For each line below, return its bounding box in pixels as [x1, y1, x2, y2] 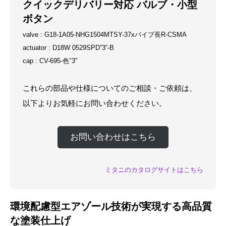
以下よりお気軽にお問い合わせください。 [23, 98, 166, 107]
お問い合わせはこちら [70, 132, 156, 142]
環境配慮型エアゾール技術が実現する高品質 [10, 201, 212, 212]
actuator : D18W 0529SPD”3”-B [23, 43, 114, 51]
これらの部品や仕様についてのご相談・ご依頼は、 [23, 83, 197, 92]
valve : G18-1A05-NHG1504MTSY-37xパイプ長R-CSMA [23, 30, 187, 38]
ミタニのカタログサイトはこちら [105, 166, 203, 174]
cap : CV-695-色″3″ [23, 56, 78, 65]
